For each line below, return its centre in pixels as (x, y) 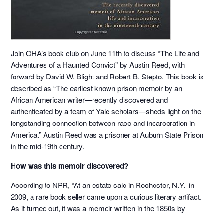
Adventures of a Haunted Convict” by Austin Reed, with (98, 65)
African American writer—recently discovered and (89, 100)
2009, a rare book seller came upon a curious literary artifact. (106, 197)
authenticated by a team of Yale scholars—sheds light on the (106, 111)
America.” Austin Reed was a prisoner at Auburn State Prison (107, 135)
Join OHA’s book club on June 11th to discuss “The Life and (105, 53)
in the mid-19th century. (48, 146)
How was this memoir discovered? (70, 166)
